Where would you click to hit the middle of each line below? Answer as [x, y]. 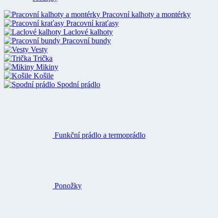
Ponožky [68, 144]
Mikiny [47, 67]
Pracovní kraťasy [92, 23]
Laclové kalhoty [88, 32]
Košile [44, 75]
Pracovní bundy [87, 40]
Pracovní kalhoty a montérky [146, 14]
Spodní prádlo [79, 84]
